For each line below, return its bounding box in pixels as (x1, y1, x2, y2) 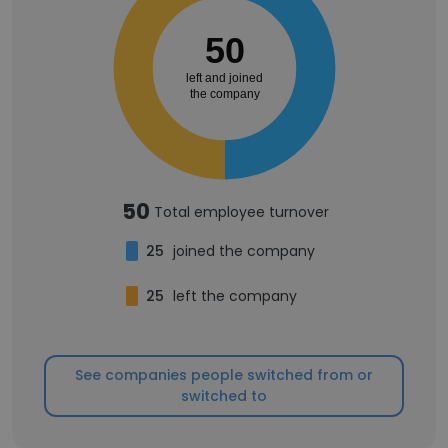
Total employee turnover (153, 201, 329, 222)
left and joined (185, 71, 263, 86)
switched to (181, 386, 267, 406)
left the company (172, 286, 297, 306)
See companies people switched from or (75, 365, 373, 385)
